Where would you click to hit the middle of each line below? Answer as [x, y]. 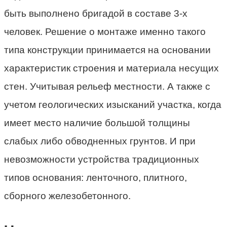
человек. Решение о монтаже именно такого [105, 31]
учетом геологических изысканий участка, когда [113, 104]
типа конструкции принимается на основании [107, 50]
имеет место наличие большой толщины [97, 123]
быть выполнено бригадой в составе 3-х [96, 13]
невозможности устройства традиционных [102, 159]
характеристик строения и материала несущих [111, 68]
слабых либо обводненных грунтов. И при [100, 141]
